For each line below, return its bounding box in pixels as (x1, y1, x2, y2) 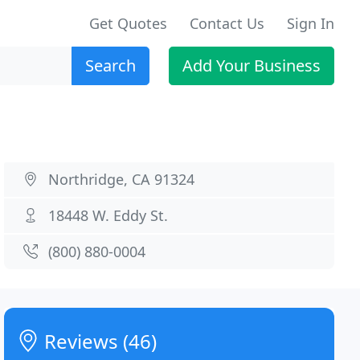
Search (85, 55, 136, 76)
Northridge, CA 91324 (48, 170, 195, 189)
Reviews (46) (39, 328, 157, 354)
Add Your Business (182, 55, 321, 76)
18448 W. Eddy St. (48, 206, 169, 225)
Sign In (287, 14, 334, 33)
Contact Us (190, 14, 264, 33)
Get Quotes (89, 14, 167, 33)
